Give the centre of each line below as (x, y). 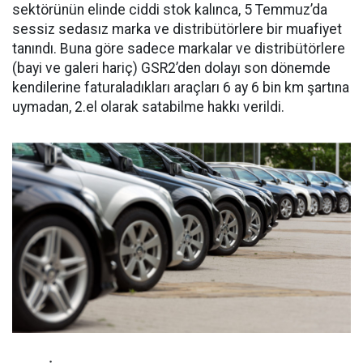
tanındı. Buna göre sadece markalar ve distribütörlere (179, 49)
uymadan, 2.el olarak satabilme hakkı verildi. (148, 107)
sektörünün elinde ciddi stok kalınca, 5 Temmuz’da (170, 10)
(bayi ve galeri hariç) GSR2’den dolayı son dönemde (171, 68)
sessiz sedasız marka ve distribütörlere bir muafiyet (177, 29)
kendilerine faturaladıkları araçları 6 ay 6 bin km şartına (181, 88)
